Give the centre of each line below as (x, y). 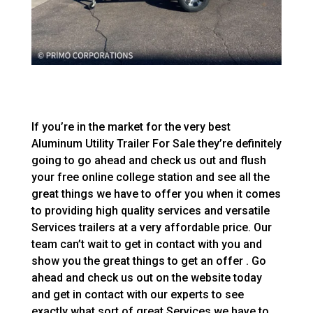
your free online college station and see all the (150, 177)
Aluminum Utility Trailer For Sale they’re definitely (156, 143)
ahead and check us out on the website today (146, 277)
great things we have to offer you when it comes (156, 194)
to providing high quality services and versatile (150, 210)
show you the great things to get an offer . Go (148, 261)
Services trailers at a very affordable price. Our (151, 227)
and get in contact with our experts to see (137, 294)
